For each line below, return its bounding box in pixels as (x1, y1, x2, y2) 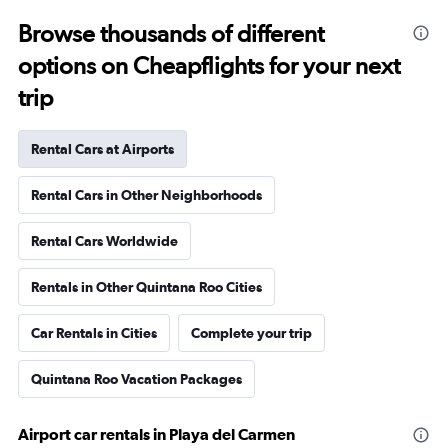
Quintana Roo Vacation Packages (31, 371, 242, 387)
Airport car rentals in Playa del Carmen (18, 425, 295, 443)
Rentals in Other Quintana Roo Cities (31, 279, 262, 295)
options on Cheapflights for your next (18, 51, 400, 80)
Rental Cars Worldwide (31, 233, 178, 249)
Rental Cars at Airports (31, 141, 174, 157)
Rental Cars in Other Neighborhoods (31, 187, 262, 203)
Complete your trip (191, 325, 312, 341)
